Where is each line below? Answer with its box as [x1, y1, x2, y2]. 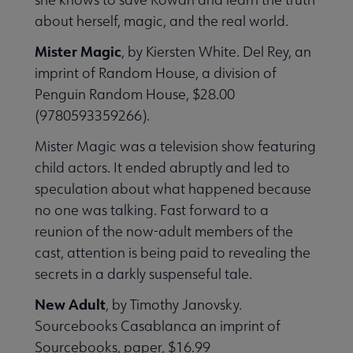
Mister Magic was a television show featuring [35, 136, 316, 155]
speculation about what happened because [35, 179, 311, 198]
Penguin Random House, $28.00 [35, 84, 235, 103]
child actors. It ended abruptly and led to [35, 158, 290, 176]
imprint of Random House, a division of [35, 63, 277, 82]
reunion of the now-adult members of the [35, 221, 293, 240]
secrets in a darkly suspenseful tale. [35, 264, 252, 283]
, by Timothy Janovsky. [106, 295, 242, 314]
